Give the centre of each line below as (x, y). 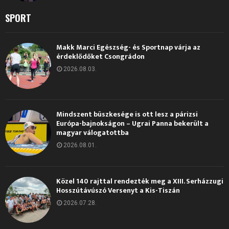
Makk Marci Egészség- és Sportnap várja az (128, 47)
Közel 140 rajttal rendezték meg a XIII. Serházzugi (140, 181)
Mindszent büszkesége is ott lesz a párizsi (127, 114)
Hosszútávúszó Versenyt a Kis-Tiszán (118, 190)
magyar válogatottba (93, 132)
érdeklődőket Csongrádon (100, 56)
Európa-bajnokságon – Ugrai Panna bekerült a (132, 123)
